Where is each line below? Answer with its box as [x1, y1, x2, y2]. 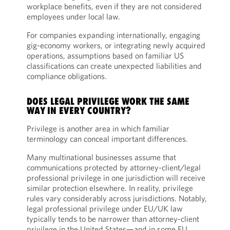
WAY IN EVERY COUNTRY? [26, 105, 131, 116]
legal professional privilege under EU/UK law [26, 203, 183, 214]
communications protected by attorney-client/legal [26, 162, 201, 172]
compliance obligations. [26, 71, 107, 81]
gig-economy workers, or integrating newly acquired [26, 40, 205, 50]
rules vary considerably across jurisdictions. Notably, [26, 193, 207, 203]
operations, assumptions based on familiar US [26, 50, 184, 61]
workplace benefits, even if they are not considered [26, 1, 202, 11]
